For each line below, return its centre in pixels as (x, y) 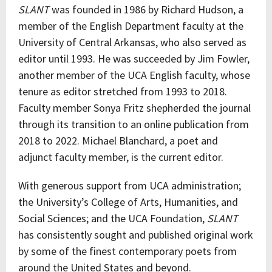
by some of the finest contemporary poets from (127, 251)
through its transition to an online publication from (134, 124)
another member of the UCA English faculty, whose (134, 75)
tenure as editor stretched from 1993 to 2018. (123, 91)
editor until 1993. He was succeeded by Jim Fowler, (134, 59)
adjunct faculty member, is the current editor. (121, 157)
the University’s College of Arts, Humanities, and (128, 202)
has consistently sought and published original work (136, 235)
